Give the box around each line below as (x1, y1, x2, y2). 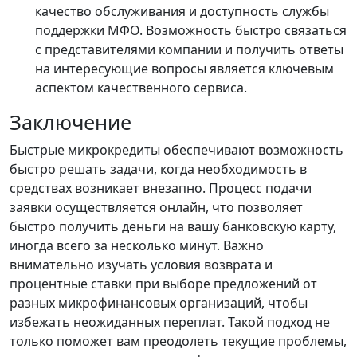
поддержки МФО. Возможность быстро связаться (35, 22, 347, 40)
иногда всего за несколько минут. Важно (10, 237, 264, 255)
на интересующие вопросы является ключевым (35, 60, 334, 78)
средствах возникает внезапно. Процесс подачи (10, 179, 312, 198)
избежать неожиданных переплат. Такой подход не (10, 313, 330, 331)
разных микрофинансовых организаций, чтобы (10, 294, 308, 312)
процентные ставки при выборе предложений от (10, 275, 317, 293)
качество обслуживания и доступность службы (35, 2, 329, 21)
